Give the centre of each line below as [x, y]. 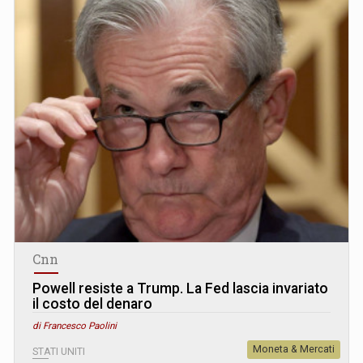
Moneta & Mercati [294, 349]
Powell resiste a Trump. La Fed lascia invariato [180, 288]
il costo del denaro [92, 303]
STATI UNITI [59, 351]
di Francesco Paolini [75, 325]
